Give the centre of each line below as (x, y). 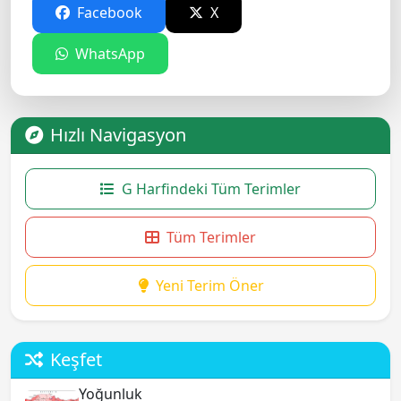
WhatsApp (108, 53)
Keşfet (76, 359)
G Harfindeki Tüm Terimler (211, 188)
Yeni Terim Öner (209, 285)
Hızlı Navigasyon (118, 134)
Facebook (108, 12)
